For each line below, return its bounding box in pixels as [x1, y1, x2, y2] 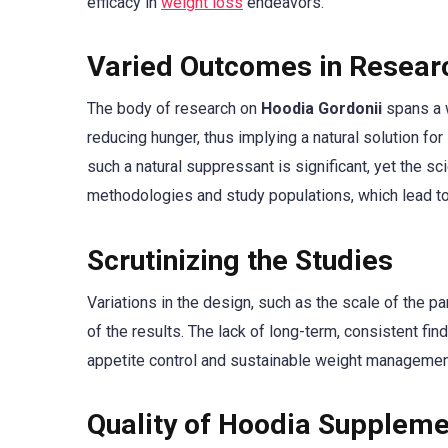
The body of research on [87, 99, 261, 119]
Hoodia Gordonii [261, 99, 382, 119]
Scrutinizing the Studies [87, 243, 393, 277]
